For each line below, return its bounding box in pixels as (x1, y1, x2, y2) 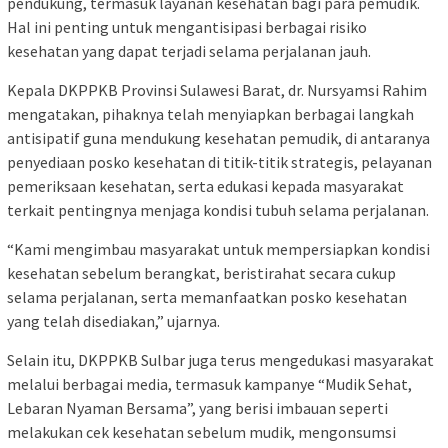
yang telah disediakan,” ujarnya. (7, 311, 220, 332)
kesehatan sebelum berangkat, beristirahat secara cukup (7, 263, 396, 284)
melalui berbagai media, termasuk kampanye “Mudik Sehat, (7, 374, 412, 395)
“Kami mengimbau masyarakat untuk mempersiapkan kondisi (7, 239, 430, 260)
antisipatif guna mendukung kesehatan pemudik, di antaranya (7, 128, 430, 149)
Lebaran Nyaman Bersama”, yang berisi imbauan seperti (7, 398, 388, 419)
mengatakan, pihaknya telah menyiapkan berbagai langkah (7, 104, 414, 125)
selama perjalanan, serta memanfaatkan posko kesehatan (7, 287, 407, 308)
